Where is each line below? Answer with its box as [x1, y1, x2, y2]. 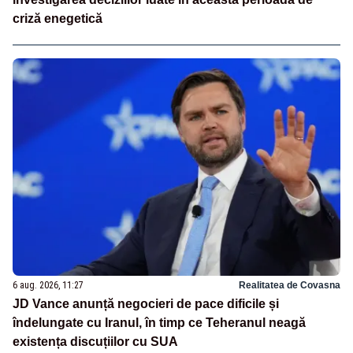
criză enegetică [13, 11, 102, 25]
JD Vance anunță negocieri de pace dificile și [13, 297, 279, 311]
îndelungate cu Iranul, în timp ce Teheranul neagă [13, 316, 306, 330]
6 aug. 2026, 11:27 [13, 280, 84, 292]
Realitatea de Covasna [239, 280, 340, 292]
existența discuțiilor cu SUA [13, 335, 178, 349]
